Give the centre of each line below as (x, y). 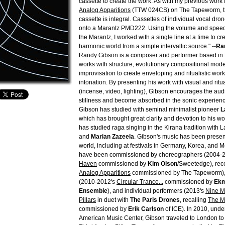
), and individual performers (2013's (156, 191)
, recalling (194, 200)
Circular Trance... (140, 182)
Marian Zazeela (113, 137)
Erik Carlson (146, 209)
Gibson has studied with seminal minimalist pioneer (150, 109)
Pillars (87, 200)
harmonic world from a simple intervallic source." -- (147, 46)
